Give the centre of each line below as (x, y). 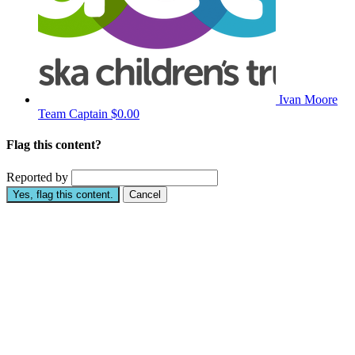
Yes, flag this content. (63, 194)
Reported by (37, 177)
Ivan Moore (308, 100)
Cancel (145, 194)
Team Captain (73, 114)
